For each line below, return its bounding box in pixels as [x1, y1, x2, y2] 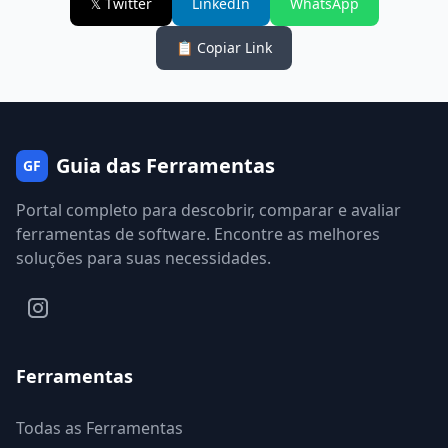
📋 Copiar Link [176, 38, 272, 57]
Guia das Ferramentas [56, 152, 275, 179]
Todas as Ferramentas [16, 417, 183, 439]
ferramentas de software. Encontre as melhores [16, 223, 380, 245]
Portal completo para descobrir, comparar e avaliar [16, 199, 401, 221]
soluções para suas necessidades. [16, 247, 271, 269]
